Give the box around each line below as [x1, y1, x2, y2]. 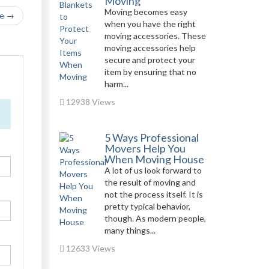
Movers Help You [104, 142, 186, 155]
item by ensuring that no [104, 67, 196, 77]
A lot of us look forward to [104, 165, 202, 175]
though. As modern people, [104, 213, 206, 223]
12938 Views [64, 97, 115, 107]
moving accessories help [104, 43, 196, 53]
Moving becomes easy [104, 7, 187, 17]
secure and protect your [104, 55, 195, 65]
